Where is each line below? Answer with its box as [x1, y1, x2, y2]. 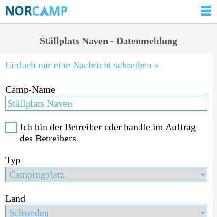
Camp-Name [5, 83, 55, 94]
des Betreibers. [19, 132, 78, 143]
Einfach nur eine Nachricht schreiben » [5, 59, 159, 70]
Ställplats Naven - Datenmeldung [40, 35, 177, 46]
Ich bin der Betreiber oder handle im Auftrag [19, 121, 196, 132]
